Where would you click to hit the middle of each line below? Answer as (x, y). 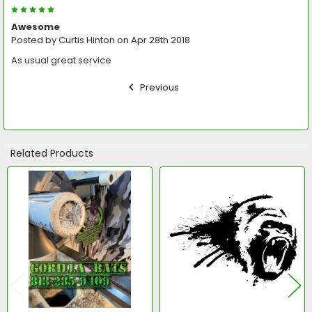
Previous (159, 87)
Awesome (35, 27)
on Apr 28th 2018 (152, 40)
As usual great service (61, 61)
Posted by (34, 40)
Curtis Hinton (86, 40)
